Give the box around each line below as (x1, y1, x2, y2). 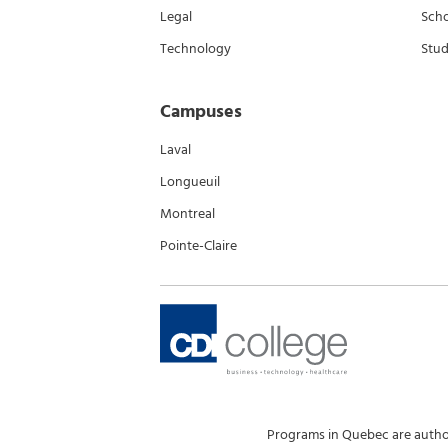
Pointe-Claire (160, 234, 237, 257)
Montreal (160, 202, 215, 225)
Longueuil (160, 170, 220, 193)
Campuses (160, 97, 242, 126)
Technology (160, 37, 231, 60)
